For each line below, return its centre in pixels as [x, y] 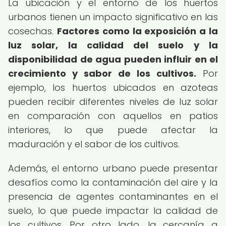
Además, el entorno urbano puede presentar [113, 168]
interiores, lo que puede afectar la [113, 130]
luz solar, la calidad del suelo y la [113, 45]
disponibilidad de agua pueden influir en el [113, 59]
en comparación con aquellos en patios [113, 116]
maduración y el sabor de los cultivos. [94, 144]
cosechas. [33, 31]
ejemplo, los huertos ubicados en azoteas [113, 88]
